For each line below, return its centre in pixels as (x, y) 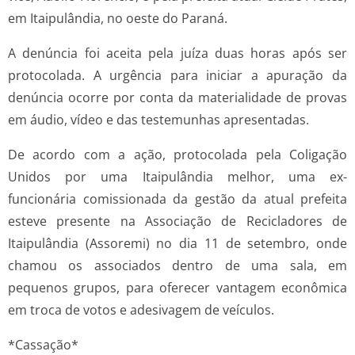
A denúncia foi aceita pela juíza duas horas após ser (177, 53)
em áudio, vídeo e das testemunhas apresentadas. (158, 120)
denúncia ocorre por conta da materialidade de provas (177, 98)
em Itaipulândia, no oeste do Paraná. (118, 19)
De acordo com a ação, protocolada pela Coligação (177, 155)
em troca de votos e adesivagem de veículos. (141, 310)
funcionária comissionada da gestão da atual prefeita (177, 199)
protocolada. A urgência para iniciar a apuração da (177, 76)
